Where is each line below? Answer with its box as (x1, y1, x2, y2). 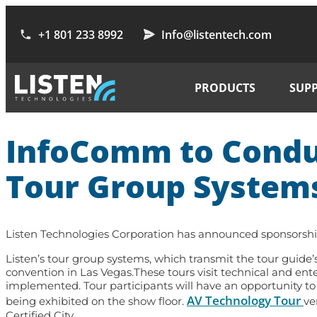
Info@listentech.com (161, 26, 272, 42)
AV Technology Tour (187, 292, 304, 309)
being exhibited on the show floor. (6, 294, 187, 308)
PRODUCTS (194, 80, 255, 96)
